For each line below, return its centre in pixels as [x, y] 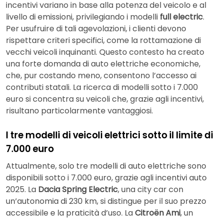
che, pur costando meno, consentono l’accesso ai [101, 75]
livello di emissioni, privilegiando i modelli [83, 17]
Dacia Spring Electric [78, 190]
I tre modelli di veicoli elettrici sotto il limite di [109, 135]
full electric [181, 17]
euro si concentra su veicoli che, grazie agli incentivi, [105, 99]
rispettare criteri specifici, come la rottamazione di [103, 40]
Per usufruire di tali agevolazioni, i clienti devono [96, 28]
